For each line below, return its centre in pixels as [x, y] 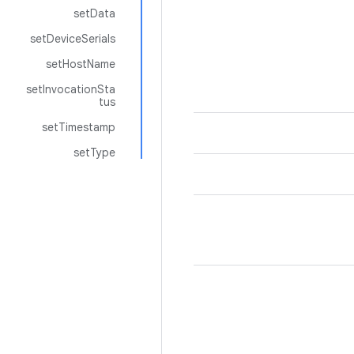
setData [94, 13]
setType [94, 153]
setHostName [81, 64]
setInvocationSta [71, 89]
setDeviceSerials [73, 39]
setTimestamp [79, 127]
